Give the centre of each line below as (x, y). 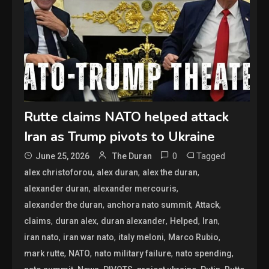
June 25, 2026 (63, 156)
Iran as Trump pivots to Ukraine (120, 137)
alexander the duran (64, 204)
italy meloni (141, 237)
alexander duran (57, 188)
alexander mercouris (135, 188)
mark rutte (44, 253)
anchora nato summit (149, 204)
